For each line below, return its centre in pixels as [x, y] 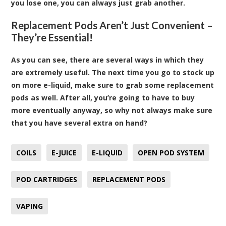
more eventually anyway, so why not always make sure [112, 110]
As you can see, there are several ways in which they [108, 60]
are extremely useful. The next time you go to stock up [113, 73]
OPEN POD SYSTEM [171, 153]
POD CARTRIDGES [47, 180]
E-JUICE [64, 153]
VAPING [30, 206]
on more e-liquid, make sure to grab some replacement [113, 85]
